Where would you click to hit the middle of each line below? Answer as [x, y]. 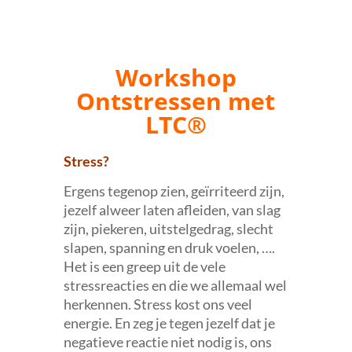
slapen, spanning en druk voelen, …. [169, 247]
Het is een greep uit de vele [144, 266]
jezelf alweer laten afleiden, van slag [172, 210]
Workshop [176, 77]
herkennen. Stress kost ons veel [158, 304]
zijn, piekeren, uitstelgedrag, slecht [168, 229]
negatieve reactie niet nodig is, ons [167, 342]
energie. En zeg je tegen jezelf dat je [169, 323]
